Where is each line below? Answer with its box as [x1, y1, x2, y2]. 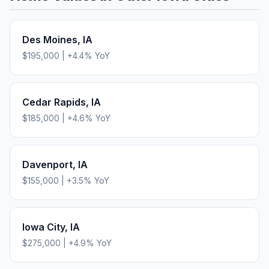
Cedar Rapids [22, 95, 86, 108]
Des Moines [22, 33, 77, 46]
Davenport [22, 158, 73, 171]
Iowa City [22, 220, 65, 233]
